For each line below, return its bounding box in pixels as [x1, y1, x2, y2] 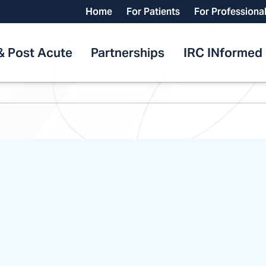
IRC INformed [183, 44, 262, 61]
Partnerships [91, 44, 165, 61]
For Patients [126, 5, 180, 18]
